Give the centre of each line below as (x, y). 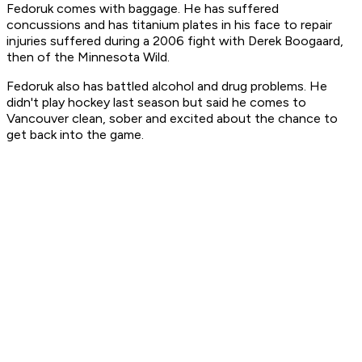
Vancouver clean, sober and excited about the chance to (172, 119)
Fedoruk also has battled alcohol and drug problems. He (167, 86)
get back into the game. (75, 135)
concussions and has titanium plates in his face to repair (169, 25)
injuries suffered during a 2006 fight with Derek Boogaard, (175, 41)
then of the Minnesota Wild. (88, 57)
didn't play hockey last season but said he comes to (156, 103)
